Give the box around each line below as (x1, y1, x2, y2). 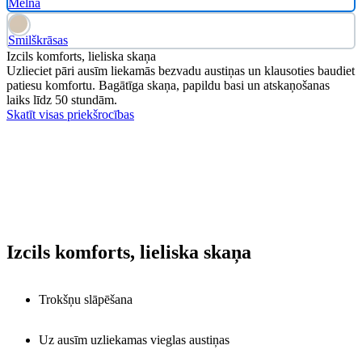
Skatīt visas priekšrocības (6, 107, 134, 122)
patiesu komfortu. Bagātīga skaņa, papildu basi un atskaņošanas (6, 78, 330, 93)
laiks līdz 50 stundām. (6, 93, 117, 107)
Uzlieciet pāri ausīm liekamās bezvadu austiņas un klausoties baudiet (6, 64, 355, 78)
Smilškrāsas (8, 33, 68, 48)
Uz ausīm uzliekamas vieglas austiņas (39, 333, 229, 347)
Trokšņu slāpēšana (39, 293, 133, 307)
